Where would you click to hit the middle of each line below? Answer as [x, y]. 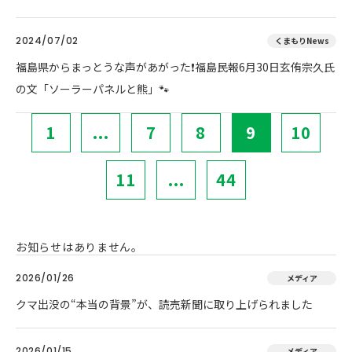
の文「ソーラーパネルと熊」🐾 [93, 89]
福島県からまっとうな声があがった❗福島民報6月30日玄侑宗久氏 [175, 67]
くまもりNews [302, 40]
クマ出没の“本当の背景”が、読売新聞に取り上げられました [164, 304]
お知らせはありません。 [79, 247]
